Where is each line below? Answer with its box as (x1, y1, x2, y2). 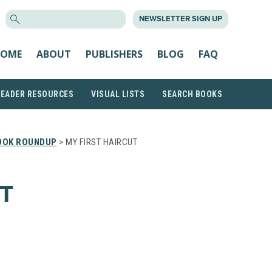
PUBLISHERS (86, 47, 143, 61)
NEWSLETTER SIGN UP (139, 14, 222, 24)
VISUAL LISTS (91, 89, 144, 99)
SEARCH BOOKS (162, 89, 222, 99)
